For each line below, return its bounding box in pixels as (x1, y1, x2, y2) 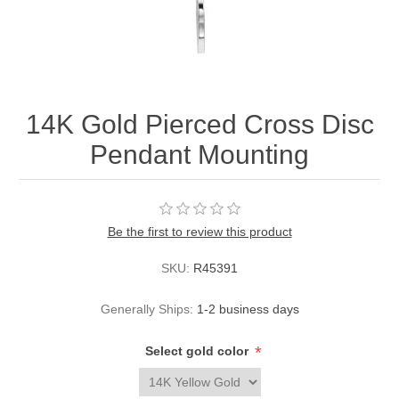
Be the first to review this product (107, 224, 292, 240)
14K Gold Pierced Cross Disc (25, 110, 374, 140)
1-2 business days (196, 302, 299, 317)
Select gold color (144, 344, 252, 359)
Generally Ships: (100, 302, 193, 317)
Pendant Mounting (90, 140, 309, 170)
